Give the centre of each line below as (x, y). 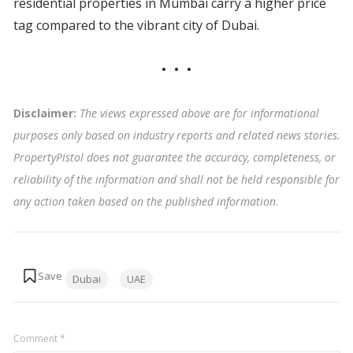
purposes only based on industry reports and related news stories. (176, 136)
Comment (36, 339)
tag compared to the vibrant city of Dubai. (136, 26)
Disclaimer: (46, 113)
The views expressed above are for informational (199, 113)
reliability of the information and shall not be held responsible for (176, 180)
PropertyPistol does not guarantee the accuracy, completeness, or (174, 158)
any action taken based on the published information (144, 202)
